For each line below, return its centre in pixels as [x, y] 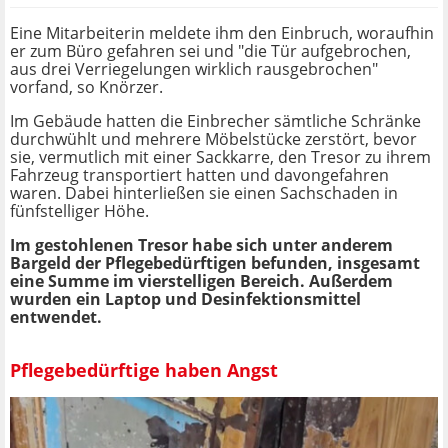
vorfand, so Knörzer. [86, 87]
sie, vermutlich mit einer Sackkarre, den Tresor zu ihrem [220, 157]
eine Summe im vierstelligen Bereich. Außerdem [201, 281]
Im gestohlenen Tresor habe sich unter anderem [201, 245]
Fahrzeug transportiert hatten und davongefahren [199, 175]
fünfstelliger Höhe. [81, 211]
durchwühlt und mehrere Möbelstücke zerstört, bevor [213, 139]
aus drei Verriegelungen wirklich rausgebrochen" [194, 69]
